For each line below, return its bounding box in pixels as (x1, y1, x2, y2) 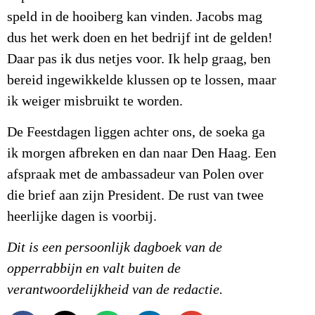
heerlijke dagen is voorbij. (7, 208, 157, 224)
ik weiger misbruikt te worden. (7, 93, 183, 109)
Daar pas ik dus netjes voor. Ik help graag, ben (7, 51, 271, 67)
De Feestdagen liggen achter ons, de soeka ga (7, 124, 265, 140)
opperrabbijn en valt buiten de (7, 261, 181, 277)
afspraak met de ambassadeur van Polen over (7, 166, 264, 182)
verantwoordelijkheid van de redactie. (7, 282, 223, 298)
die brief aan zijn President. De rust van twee (7, 187, 264, 203)
